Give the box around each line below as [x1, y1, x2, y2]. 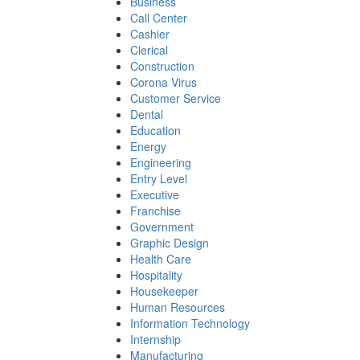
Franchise [130, 202, 181, 219]
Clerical [130, 42, 168, 58]
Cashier [130, 26, 170, 42]
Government [130, 219, 194, 235]
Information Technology [130, 315, 250, 331]
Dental [130, 106, 163, 122]
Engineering [130, 154, 191, 170]
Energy [130, 138, 166, 154]
